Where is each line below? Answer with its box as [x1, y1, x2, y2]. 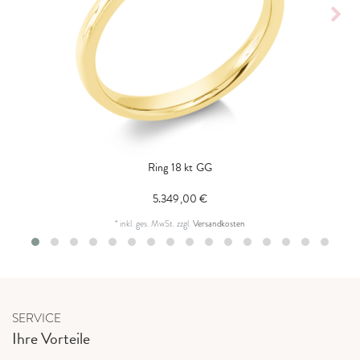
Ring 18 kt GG [147, 158, 213, 176]
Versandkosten [193, 216, 245, 230]
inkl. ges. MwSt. [120, 216, 175, 230]
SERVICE [12, 309, 61, 327]
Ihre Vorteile [12, 326, 90, 351]
